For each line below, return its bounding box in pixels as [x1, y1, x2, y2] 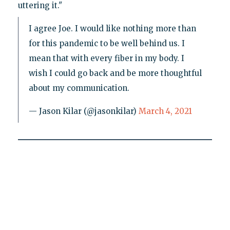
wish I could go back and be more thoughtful [28, 68, 202, 78]
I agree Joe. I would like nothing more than [28, 23, 196, 33]
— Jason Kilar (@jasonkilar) [28, 106, 139, 116]
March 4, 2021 [138, 106, 192, 116]
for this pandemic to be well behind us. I [28, 38, 185, 48]
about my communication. [28, 83, 129, 93]
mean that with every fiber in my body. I [28, 53, 184, 63]
